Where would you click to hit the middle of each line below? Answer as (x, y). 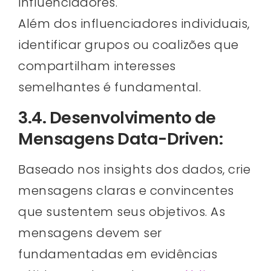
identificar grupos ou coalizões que (129, 45)
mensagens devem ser (90, 233)
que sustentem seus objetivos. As (122, 211)
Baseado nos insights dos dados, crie (134, 169)
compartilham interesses (97, 66)
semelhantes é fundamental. (109, 87)
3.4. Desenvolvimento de (117, 117)
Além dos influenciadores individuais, (134, 24)
